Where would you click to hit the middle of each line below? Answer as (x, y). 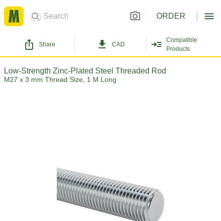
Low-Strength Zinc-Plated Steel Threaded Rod (85, 71)
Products (178, 49)
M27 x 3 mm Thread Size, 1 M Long (60, 79)
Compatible (182, 40)
